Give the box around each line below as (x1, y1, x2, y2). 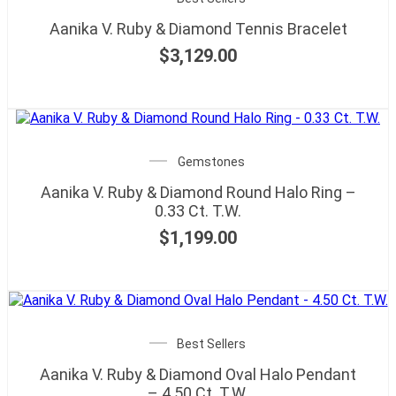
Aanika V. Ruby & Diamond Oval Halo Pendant (40, 364, 356, 384)
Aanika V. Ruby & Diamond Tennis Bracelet (49, 19, 347, 38)
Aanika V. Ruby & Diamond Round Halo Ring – (40, 182, 356, 202)
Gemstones (178, 154, 245, 169)
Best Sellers (177, 336, 246, 351)
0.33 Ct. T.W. (155, 201, 241, 220)
